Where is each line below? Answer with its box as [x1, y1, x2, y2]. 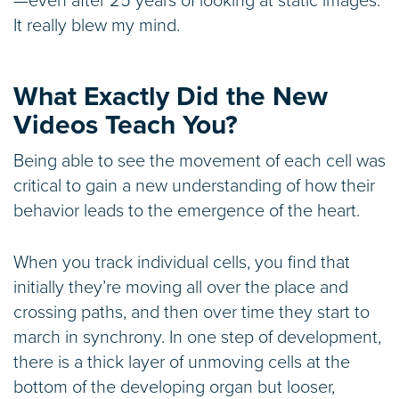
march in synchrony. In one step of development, [13, 326, 381, 348]
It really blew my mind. [13, 14, 180, 37]
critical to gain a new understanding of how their [13, 175, 375, 197]
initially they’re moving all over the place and [13, 276, 348, 298]
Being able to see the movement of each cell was [13, 150, 386, 172]
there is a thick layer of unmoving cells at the [13, 351, 350, 373]
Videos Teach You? [13, 108, 238, 142]
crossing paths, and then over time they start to [13, 301, 370, 323]
